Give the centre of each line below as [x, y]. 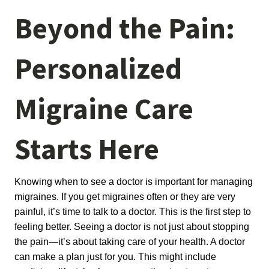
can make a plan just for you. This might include [115, 257]
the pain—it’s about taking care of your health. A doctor [130, 242]
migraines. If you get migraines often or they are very [125, 197]
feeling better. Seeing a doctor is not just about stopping [132, 227]
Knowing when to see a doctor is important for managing [134, 182]
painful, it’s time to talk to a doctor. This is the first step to [133, 212]
